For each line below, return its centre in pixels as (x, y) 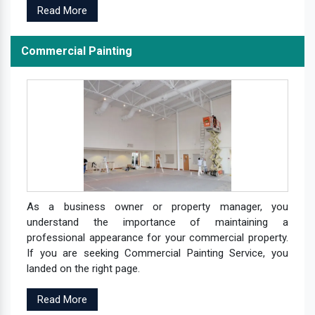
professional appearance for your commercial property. (157, 237)
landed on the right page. (83, 268)
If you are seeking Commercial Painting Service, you (157, 253)
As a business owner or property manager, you (157, 206)
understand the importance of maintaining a (157, 222)
